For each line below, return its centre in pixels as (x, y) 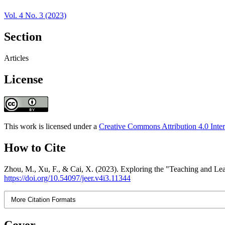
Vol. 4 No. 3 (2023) (35, 16)
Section (23, 37)
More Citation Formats (44, 199)
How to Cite (35, 147)
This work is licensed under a (51, 126)
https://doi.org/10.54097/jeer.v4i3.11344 (67, 178)
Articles (16, 58)
